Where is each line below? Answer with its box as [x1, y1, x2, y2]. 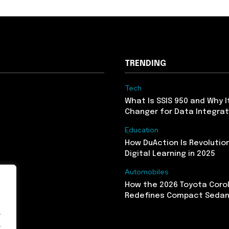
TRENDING [125, 59, 166, 68]
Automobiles [125, 167, 169, 176]
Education [125, 125, 158, 134]
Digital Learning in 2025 [125, 149, 215, 158]
